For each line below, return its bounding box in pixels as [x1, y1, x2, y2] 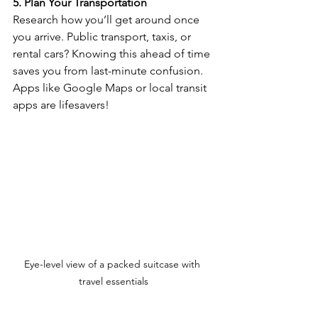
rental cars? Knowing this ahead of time [13, 47, 213, 60]
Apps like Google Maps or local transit [13, 81, 209, 94]
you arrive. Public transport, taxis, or [13, 30, 194, 43]
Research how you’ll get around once [13, 13, 202, 26]
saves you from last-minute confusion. [13, 64, 206, 77]
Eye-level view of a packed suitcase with [24, 257, 203, 270]
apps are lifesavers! [13, 98, 109, 111]
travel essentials [79, 274, 148, 287]
